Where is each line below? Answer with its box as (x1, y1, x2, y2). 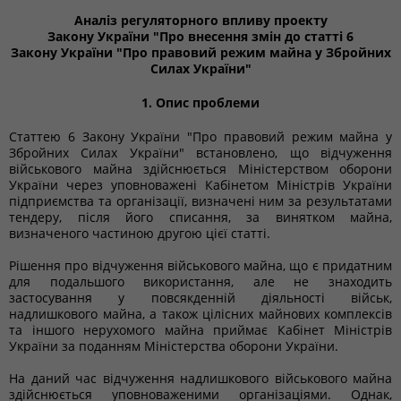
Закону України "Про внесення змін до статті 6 (47, 28, 354, 45)
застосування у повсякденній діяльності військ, (9, 289, 392, 306)
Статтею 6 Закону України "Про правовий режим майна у (9, 128, 392, 145)
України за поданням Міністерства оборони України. (9, 337, 338, 354)
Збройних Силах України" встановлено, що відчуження (9, 144, 392, 161)
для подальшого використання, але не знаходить (9, 273, 392, 290)
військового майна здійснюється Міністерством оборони (9, 160, 392, 177)
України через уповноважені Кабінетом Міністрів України (9, 176, 392, 193)
